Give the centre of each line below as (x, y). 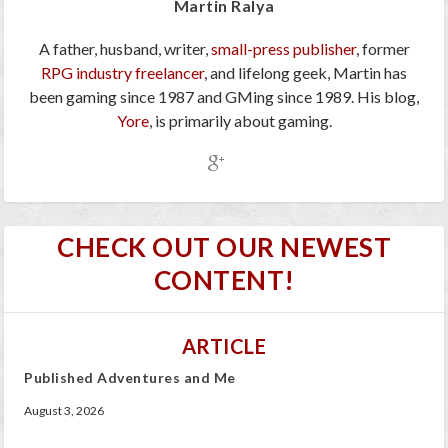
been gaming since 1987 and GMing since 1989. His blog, (224, 96)
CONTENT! (224, 279)
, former (382, 48)
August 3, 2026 (64, 410)
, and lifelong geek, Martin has (305, 72)
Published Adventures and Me (130, 377)
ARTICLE (224, 345)
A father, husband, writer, (124, 48)
